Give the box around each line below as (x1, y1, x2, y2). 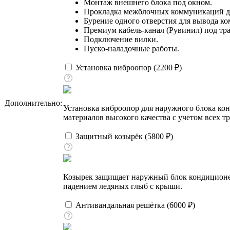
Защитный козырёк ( (73, 131, 147, 141)
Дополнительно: (5, 98, 62, 107)
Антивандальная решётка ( (73, 200, 169, 209)
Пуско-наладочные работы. (84, 44, 179, 53)
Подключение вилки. (84, 34, 158, 44)
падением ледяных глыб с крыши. (63, 181, 182, 190)
